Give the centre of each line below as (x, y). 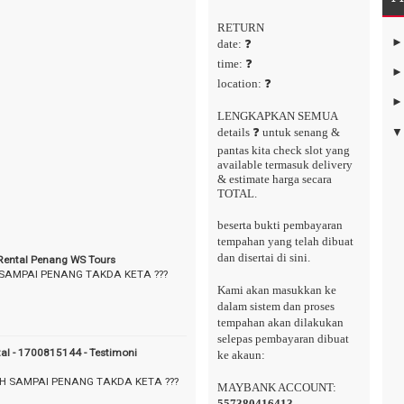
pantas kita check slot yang (284, 151)
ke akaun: (241, 355)
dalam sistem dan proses (276, 307)
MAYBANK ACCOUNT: (277, 388)
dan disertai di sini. (264, 258)
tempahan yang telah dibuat (285, 242)
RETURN (241, 28)
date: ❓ (234, 44)
